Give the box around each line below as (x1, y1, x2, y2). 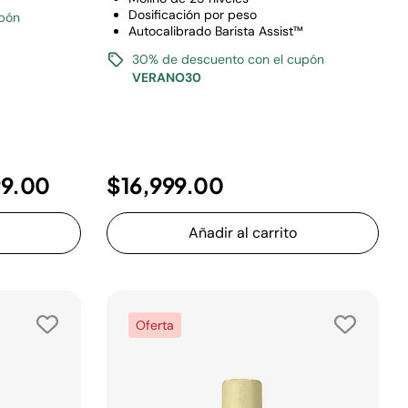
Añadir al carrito (189, 223, 297, 242)
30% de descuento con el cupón (132, 51, 324, 67)
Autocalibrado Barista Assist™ (128, 23, 303, 39)
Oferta (136, 317, 174, 333)
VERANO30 (132, 69, 201, 86)
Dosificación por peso (128, 6, 257, 23)
